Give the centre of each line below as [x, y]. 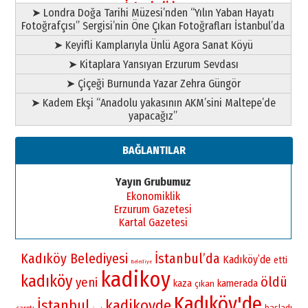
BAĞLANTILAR [154, 151]
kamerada [237, 284]
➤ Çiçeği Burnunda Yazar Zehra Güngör [153, 84]
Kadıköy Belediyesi [74, 259]
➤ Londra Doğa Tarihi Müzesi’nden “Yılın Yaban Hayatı [153, 13]
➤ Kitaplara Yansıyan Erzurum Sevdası [153, 65]
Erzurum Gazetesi [153, 210]
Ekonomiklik [153, 197]
